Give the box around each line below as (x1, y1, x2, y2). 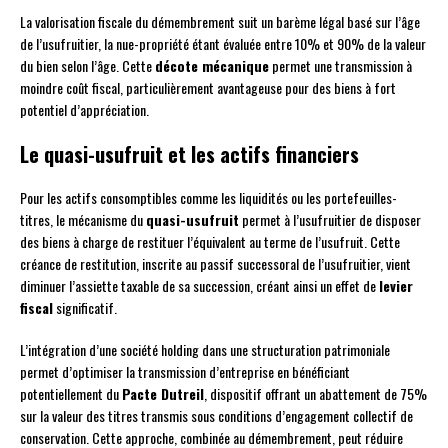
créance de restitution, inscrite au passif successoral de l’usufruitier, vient (20, 253, 411, 275)
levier (379, 275, 413, 297)
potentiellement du (20, 383, 122, 405)
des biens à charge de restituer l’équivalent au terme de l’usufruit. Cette (20, 231, 400, 253)
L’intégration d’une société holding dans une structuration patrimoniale (20, 339, 390, 361)
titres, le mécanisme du (20, 209, 146, 231)
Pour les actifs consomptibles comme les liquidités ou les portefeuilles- (20, 187, 397, 209)
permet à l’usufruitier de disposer (239, 209, 421, 231)
